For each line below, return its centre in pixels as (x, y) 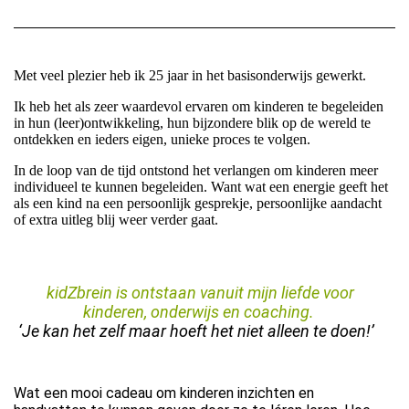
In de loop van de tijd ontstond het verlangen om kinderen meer (196, 170)
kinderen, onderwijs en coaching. (198, 311)
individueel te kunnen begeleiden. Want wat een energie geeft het (201, 186)
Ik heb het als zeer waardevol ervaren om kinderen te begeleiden (199, 106)
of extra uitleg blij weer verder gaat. (116, 219)
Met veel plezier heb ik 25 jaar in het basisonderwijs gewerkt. (190, 75)
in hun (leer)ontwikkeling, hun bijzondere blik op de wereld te (192, 122)
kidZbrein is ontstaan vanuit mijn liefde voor (200, 292)
